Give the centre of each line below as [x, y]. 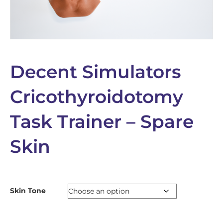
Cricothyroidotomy [97, 96]
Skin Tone [28, 190]
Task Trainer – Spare [102, 121]
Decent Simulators [96, 71]
